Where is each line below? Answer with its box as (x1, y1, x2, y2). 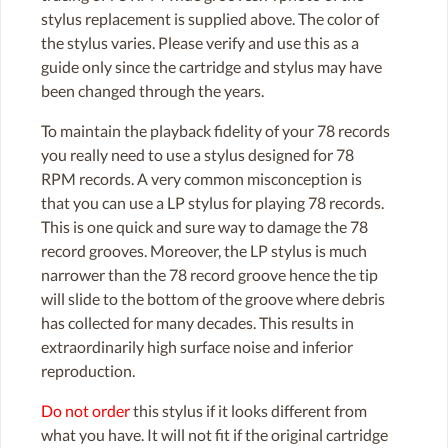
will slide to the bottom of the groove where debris (41, 289, 385, 309)
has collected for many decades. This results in (41, 313, 354, 333)
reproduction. (41, 361, 135, 381)
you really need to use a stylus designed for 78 (41, 145, 354, 165)
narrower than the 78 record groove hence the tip (41, 265, 378, 285)
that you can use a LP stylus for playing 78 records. (41, 193, 384, 213)
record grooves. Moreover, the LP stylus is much (41, 241, 367, 261)
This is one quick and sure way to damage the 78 (41, 217, 368, 237)
